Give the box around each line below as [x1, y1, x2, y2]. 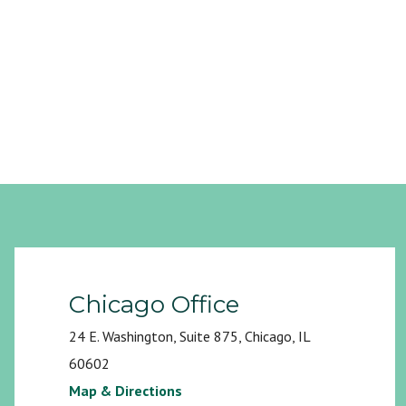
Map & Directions [69, 382, 182, 400]
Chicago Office [69, 290, 239, 319]
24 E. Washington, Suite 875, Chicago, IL [69, 327, 310, 345]
